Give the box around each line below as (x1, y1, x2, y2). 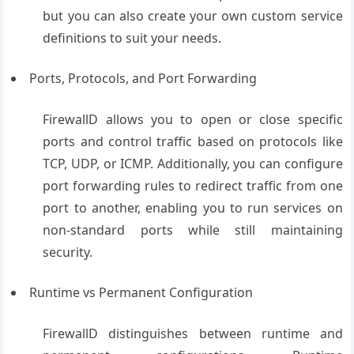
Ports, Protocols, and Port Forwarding (29, 70, 258, 87)
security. (43, 243, 93, 261)
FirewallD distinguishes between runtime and (43, 325, 343, 342)
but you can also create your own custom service (43, 7, 343, 24)
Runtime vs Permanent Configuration (29, 284, 254, 301)
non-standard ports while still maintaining (43, 221, 343, 239)
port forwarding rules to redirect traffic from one (43, 177, 343, 194)
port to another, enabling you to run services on (43, 199, 343, 217)
